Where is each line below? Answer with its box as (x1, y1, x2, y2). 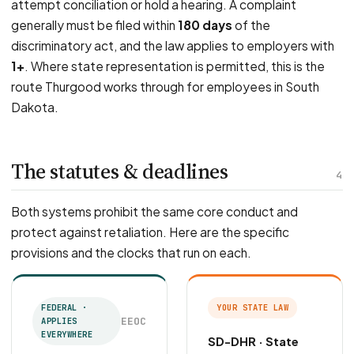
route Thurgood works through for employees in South (11, 79, 319, 94)
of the (232, 17, 270, 32)
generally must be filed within (11, 17, 178, 32)
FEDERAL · (41, 302, 88, 313)
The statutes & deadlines (11, 157, 228, 186)
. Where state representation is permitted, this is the (24, 58, 325, 73)
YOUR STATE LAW (217, 302, 289, 313)
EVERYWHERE (41, 329, 93, 340)
